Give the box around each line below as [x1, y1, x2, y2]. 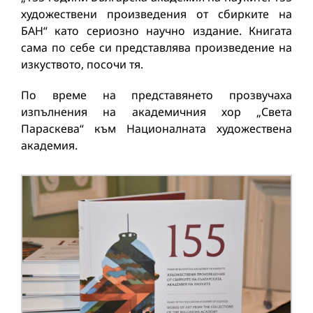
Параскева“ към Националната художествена [21, 121, 292, 136]
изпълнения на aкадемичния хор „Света [21, 104, 292, 119]
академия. [21, 138, 78, 153]
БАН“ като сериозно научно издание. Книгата [21, 23, 292, 38]
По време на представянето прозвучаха [21, 87, 292, 103]
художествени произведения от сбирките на [21, 6, 292, 22]
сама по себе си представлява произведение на [21, 40, 292, 55]
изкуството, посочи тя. [21, 57, 143, 72]
